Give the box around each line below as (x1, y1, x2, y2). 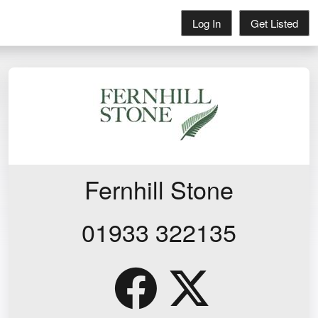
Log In (192, 16, 221, 31)
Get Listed (251, 16, 298, 31)
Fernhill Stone (84, 171, 234, 207)
